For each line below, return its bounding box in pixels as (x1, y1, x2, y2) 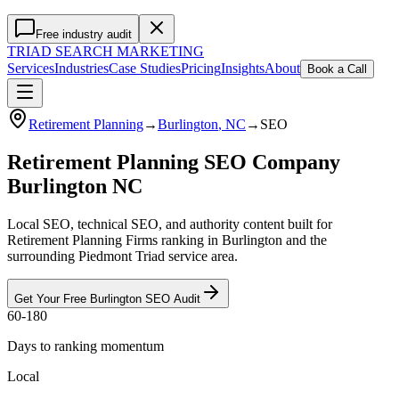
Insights (221, 61, 265, 76)
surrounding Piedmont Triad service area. (7, 248, 238, 264)
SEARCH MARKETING (52, 44, 204, 59)
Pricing (181, 61, 221, 76)
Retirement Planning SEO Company (7, 150, 340, 174)
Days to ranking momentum (7, 338, 164, 354)
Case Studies (109, 61, 181, 76)
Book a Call (307, 62, 367, 76)
